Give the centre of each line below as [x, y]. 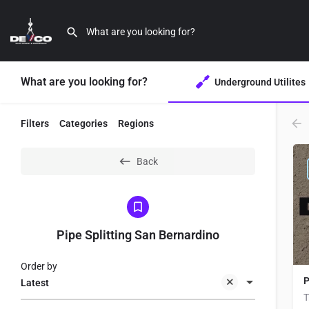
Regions [136, 123]
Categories [83, 123]
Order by [39, 266]
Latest [35, 283]
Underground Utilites [260, 82]
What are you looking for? [84, 82]
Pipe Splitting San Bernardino [138, 235]
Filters [35, 123]
